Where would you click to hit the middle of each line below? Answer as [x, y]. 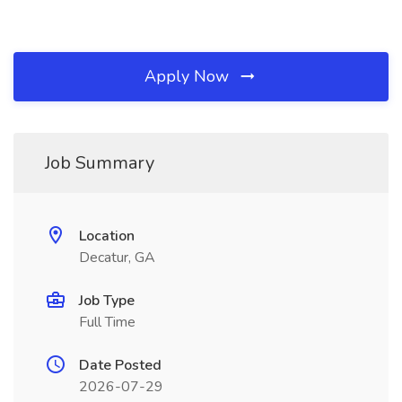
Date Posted [120, 365]
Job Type [107, 301]
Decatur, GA [117, 258]
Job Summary [100, 163]
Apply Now [189, 76]
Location [107, 236]
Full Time [107, 322]
